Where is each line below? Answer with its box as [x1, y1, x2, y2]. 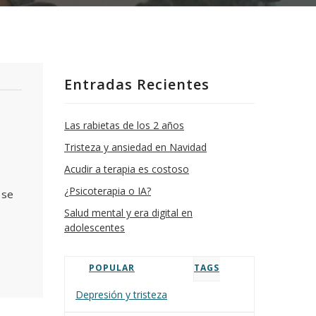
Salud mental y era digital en [64, 206, 193, 219]
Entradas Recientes [64, 75, 209, 94]
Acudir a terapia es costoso [64, 162, 189, 176]
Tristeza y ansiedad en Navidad [64, 140, 207, 154]
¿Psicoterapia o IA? [64, 184, 151, 197]
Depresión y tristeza [75, 288, 167, 301]
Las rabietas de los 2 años [64, 119, 184, 132]
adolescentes [64, 221, 125, 234]
